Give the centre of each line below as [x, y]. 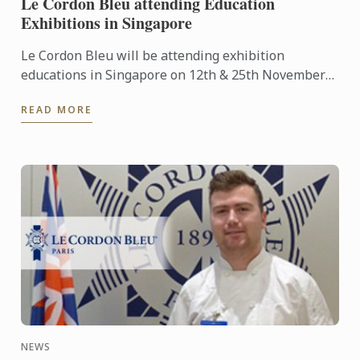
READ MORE [57, 110]
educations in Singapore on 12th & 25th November [174, 75]
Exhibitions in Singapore [107, 23]
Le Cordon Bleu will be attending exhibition [153, 56]
